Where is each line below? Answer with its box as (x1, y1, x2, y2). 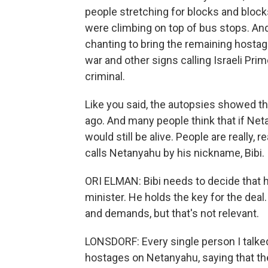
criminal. (85, 70, 125, 83)
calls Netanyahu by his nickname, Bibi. (85, 147, 264, 159)
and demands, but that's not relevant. (85, 207, 259, 220)
